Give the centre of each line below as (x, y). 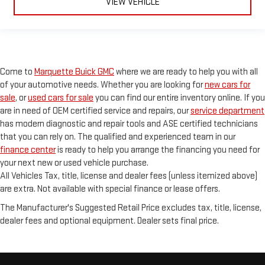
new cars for (227, 85)
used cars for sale (61, 98)
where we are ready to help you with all (186, 72)
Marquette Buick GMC (74, 72)
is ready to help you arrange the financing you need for (158, 150)
